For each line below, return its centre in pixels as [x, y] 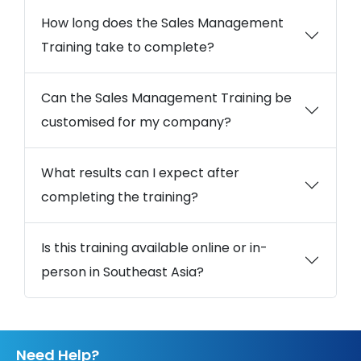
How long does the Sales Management [162, 23]
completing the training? [120, 197]
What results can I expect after [140, 173]
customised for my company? [136, 122]
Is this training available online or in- [154, 248]
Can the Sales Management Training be [166, 98]
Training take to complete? [128, 48]
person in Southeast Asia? [122, 272]
